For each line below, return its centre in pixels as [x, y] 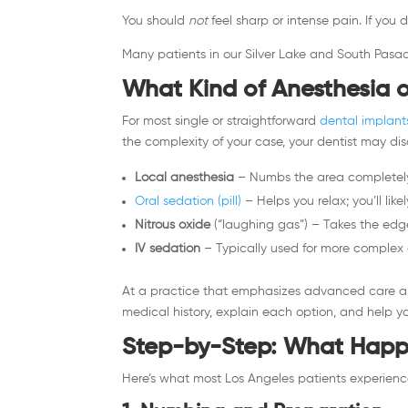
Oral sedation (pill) [189, 201]
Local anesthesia [185, 177]
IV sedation [168, 248]
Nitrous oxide [173, 224]
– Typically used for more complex [302, 248]
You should [156, 20]
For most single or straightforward [219, 121]
